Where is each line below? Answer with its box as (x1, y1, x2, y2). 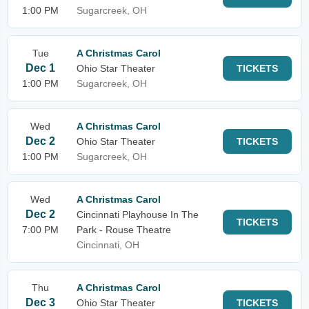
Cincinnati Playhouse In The (77, 209, 199, 220)
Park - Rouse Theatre (77, 224, 171, 235)
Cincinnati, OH (77, 239, 139, 250)
